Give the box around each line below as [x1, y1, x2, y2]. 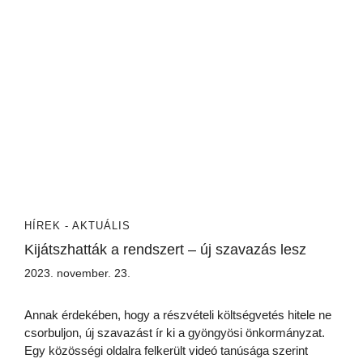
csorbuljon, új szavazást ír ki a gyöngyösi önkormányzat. [24, 326, 325, 340]
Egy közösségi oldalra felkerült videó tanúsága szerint [24, 344, 308, 358]
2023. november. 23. [24, 267, 130, 280]
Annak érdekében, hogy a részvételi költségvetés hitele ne [24, 308, 331, 322]
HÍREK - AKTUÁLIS [24, 220, 130, 233]
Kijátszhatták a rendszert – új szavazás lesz [24, 241, 306, 258]
